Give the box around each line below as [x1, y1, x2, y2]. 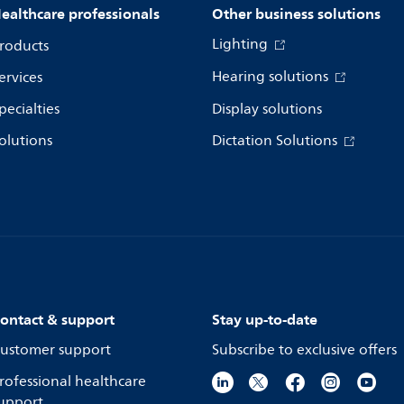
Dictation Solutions [212, 129, 341, 152]
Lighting [212, 32, 271, 56]
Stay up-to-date [212, 307, 317, 332]
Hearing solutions [212, 65, 332, 88]
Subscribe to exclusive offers [212, 338, 397, 362]
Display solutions [212, 97, 322, 121]
